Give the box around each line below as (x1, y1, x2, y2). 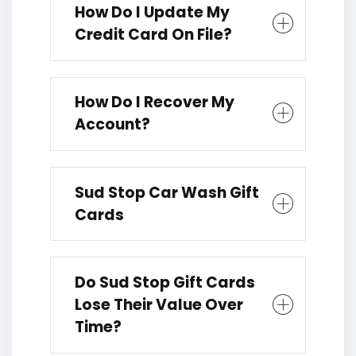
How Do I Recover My (75, 91, 234, 114)
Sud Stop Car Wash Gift (75, 181, 259, 203)
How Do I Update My (75, 2, 230, 24)
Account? (75, 114, 150, 136)
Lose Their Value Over (75, 294, 243, 316)
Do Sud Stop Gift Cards (75, 272, 255, 294)
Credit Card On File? (75, 24, 232, 46)
